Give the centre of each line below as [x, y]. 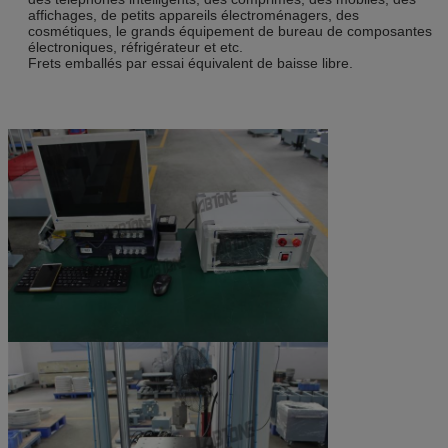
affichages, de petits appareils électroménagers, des [193, 14]
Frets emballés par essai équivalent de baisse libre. [190, 62]
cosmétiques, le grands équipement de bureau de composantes [230, 30]
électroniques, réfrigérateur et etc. [135, 46]
